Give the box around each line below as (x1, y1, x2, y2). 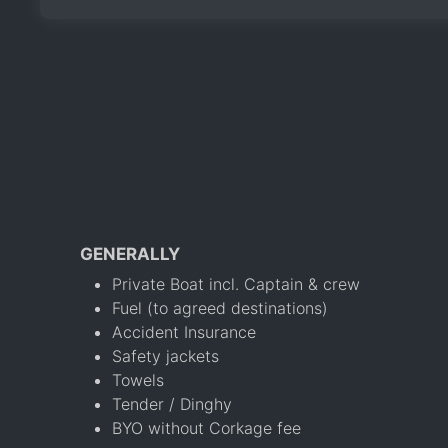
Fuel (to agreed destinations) (112, 297, 328, 318)
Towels (112, 369, 164, 390)
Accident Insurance (112, 321, 256, 342)
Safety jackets (112, 345, 219, 366)
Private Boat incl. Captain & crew (112, 273, 360, 294)
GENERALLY (80, 243, 180, 264)
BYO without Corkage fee (112, 417, 301, 438)
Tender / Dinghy (112, 393, 232, 414)
